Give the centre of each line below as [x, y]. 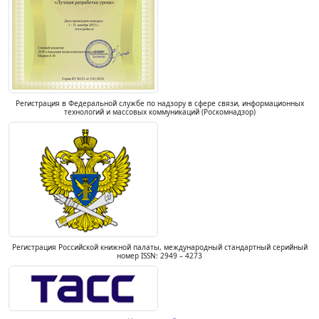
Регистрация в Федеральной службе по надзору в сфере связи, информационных [159, 103]
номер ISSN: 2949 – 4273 [159, 256]
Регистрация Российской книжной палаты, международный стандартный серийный [159, 247]
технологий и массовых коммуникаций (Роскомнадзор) [159, 112]
